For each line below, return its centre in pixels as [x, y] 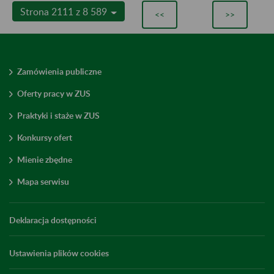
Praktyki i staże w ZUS [58, 115]
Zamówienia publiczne [59, 71]
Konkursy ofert [45, 137]
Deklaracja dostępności [53, 220]
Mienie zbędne [45, 159]
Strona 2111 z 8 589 [65, 11]
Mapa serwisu [43, 181]
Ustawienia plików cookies [59, 253]
